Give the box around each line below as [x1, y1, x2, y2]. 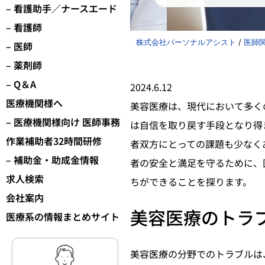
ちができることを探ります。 [130, 174, 252, 189]
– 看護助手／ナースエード [6, 1, 117, 16]
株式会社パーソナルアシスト [136, 37, 236, 47]
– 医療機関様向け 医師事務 [6, 115, 120, 130]
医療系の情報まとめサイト [6, 209, 119, 224]
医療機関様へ [6, 96, 63, 111]
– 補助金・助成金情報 [6, 153, 99, 167]
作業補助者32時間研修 [6, 134, 102, 148]
